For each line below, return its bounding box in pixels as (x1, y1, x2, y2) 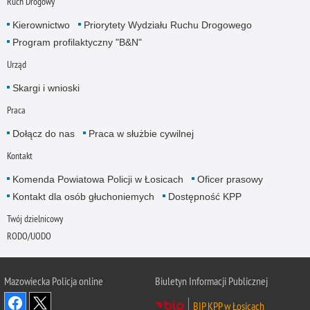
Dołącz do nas (12, 127, 75, 139)
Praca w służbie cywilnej (88, 127, 194, 139)
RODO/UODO (6, 230, 51, 243)
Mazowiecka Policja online (4, 274, 103, 289)
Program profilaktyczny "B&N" (12, 36, 142, 48)
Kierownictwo (12, 19, 70, 30)
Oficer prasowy (197, 174, 263, 185)
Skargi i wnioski (12, 82, 80, 93)
